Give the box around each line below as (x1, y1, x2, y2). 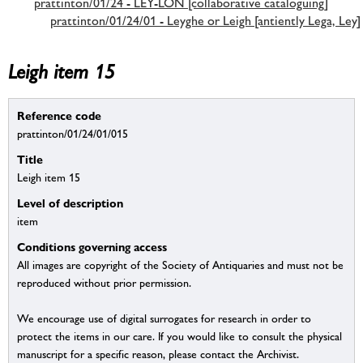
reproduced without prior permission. (17, 276, 191, 290)
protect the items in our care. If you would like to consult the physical (17, 330, 342, 344)
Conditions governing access (17, 240, 167, 254)
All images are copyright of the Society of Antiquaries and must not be (17, 258, 344, 272)
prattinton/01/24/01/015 (17, 127, 128, 141)
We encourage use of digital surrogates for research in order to (17, 312, 311, 326)
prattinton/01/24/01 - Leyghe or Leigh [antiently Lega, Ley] (50, 12, 361, 28)
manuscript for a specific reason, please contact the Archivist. (17, 348, 299, 361)
